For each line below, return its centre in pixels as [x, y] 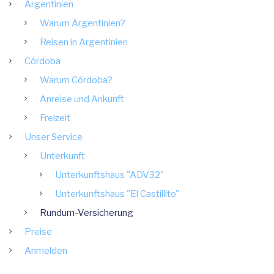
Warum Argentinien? [83, 24]
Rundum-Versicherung [87, 213]
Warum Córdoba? [76, 80]
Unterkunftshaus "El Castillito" [117, 194]
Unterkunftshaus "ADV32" [109, 175]
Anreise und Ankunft [82, 99]
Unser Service [54, 137]
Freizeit [55, 118]
